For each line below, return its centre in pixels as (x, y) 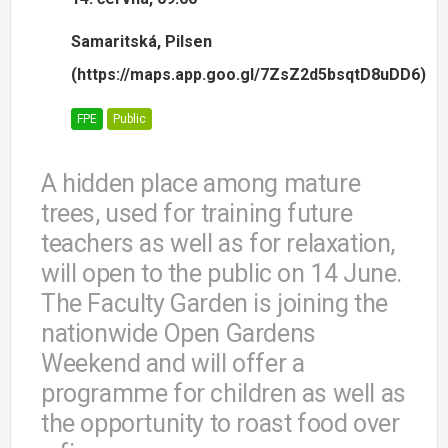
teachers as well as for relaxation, (218, 244)
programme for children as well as (223, 394)
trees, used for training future (197, 214)
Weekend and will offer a (173, 364)
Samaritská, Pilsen (141, 42)
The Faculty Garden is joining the (214, 304)
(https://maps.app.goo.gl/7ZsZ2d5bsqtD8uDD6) (248, 75)
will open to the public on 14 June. (222, 274)
